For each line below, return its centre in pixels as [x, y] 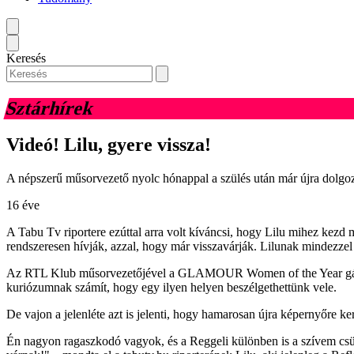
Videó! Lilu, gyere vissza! [109, 145]
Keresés [26, 58]
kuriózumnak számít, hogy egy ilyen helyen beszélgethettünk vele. [171, 288]
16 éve [23, 205]
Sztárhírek [50, 108]
